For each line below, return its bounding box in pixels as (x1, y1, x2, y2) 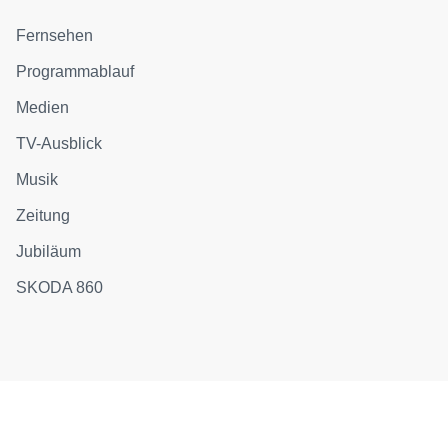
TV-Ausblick (16, 134, 103, 152)
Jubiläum (16, 242, 82, 260)
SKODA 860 (16, 278, 104, 296)
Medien (16, 98, 70, 116)
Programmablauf (16, 62, 135, 80)
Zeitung (16, 206, 71, 224)
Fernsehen (16, 26, 94, 44)
